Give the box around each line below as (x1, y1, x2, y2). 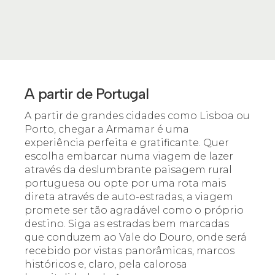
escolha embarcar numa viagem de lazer (25, 150, 233, 162)
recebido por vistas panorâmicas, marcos (25, 245, 234, 257)
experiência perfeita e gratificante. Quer (25, 137, 229, 149)
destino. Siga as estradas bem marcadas (25, 218, 229, 230)
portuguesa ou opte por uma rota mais (25, 177, 226, 189)
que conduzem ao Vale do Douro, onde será (25, 231, 247, 243)
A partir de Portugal (25, 85, 149, 103)
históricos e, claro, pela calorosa (25, 258, 187, 270)
